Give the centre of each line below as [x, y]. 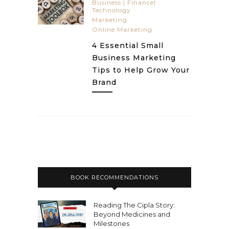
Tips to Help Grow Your [141, 70]
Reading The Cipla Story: [134, 205]
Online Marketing [122, 29]
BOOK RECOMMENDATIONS [114, 177]
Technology [111, 10]
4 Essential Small [128, 45]
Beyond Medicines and [132, 214]
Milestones [111, 223]
